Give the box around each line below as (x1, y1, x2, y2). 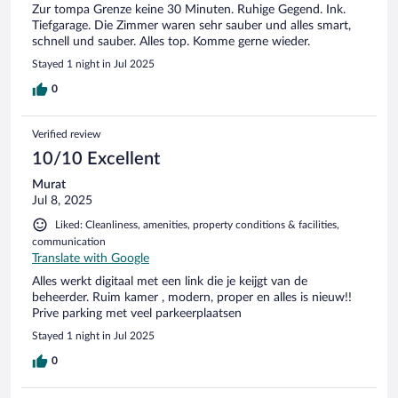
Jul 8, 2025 (32, 195, 92, 208)
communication (32, 236, 106, 248)
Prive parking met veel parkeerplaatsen (32, 307, 242, 321)
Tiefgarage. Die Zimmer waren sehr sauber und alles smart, (32, 20, 351, 33)
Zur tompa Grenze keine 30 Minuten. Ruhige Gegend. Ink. (32, 4, 346, 17)
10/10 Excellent (32, 150, 160, 169)
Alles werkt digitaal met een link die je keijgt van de (32, 275, 307, 289)
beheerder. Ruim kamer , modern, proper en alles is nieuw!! (32, 291, 352, 305)
